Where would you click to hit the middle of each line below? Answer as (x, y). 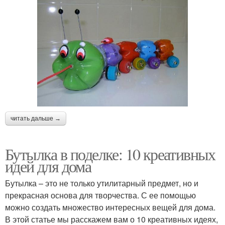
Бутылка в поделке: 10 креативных (110, 154)
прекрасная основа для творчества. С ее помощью (100, 195)
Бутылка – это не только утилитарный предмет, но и (102, 183)
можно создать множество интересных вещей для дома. (110, 207)
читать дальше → (36, 119)
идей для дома (48, 166)
